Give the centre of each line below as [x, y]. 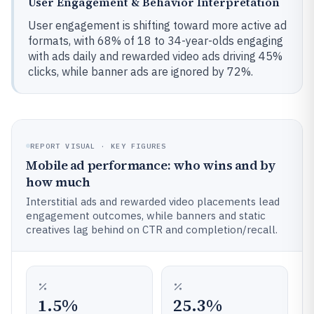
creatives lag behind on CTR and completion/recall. [152, 229]
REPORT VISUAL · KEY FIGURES [98, 146]
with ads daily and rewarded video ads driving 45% [155, 56]
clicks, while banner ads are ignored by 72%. [141, 71]
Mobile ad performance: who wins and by [151, 165]
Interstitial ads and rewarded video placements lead [153, 201]
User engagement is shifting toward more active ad [157, 25]
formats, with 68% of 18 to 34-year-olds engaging [156, 41]
